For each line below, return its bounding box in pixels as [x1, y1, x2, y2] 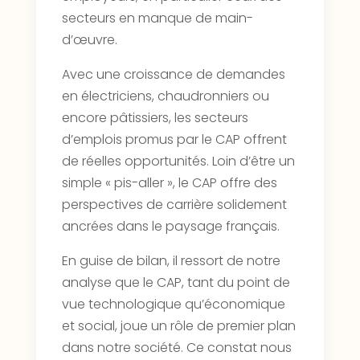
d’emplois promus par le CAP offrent [61, 130, 287, 149]
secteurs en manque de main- [61, 9, 253, 28]
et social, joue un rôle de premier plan [61, 317, 296, 336]
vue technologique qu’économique [61, 295, 285, 314]
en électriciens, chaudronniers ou [61, 87, 269, 106]
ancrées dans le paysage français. [61, 217, 280, 236]
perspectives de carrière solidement [61, 195, 287, 215]
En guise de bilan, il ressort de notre [61, 252, 280, 271]
